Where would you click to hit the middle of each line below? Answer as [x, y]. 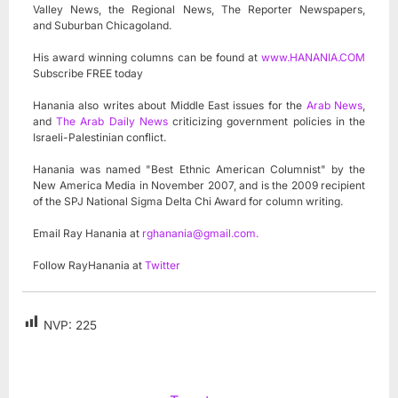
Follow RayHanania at [89, 265]
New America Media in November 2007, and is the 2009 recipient [199, 185]
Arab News [334, 105]
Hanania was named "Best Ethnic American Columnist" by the [199, 169]
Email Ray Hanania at [88, 233]
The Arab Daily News [112, 121]
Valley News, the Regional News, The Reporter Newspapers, [199, 9]
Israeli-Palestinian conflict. [99, 137]
